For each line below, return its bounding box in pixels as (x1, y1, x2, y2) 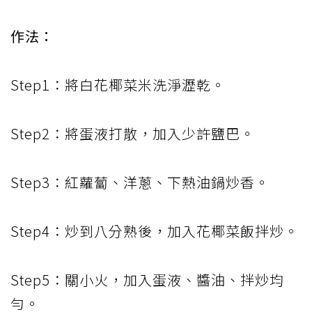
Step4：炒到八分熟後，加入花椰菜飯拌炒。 (10, 221, 299, 242)
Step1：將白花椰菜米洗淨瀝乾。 (10, 75, 226, 95)
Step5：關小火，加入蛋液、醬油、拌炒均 (10, 270, 284, 290)
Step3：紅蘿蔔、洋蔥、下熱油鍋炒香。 (10, 172, 270, 193)
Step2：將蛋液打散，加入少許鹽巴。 (10, 123, 255, 144)
